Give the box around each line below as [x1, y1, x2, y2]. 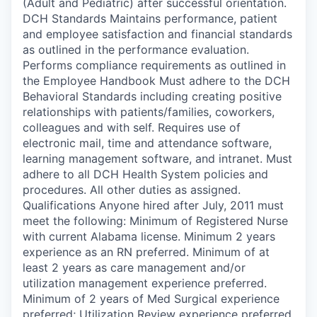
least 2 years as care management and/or [23, 260, 246, 275]
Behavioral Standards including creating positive [23, 88, 282, 103]
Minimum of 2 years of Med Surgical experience [23, 291, 279, 306]
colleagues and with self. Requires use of [23, 120, 241, 134]
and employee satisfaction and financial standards [23, 26, 292, 41]
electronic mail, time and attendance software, [23, 135, 272, 150]
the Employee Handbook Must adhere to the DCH [23, 73, 290, 88]
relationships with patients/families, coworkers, [23, 104, 275, 119]
